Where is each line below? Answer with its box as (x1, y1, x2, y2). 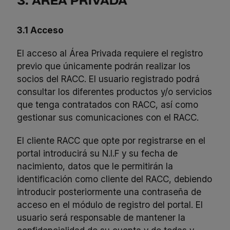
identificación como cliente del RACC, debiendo (17, 173, 213, 184)
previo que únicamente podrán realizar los (17, 60, 191, 71)
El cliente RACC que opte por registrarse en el (17, 135, 206, 146)
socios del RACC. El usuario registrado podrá (17, 73, 200, 84)
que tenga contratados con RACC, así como (17, 99, 199, 110)
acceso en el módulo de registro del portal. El (17, 199, 203, 210)
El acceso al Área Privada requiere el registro (17, 47, 203, 59)
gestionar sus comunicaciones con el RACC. (17, 111, 199, 123)
